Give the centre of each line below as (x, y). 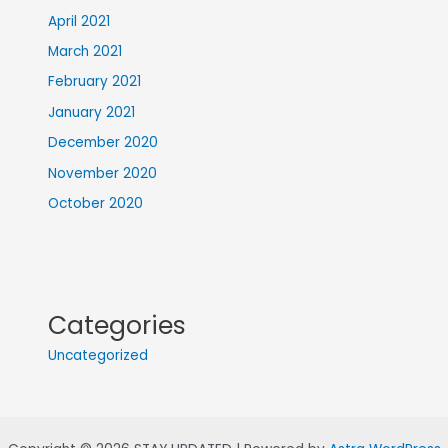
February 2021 (95, 82)
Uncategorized (98, 356)
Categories (117, 326)
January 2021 (92, 112)
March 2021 (85, 52)
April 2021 (79, 21)
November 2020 (103, 173)
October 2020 (96, 204)
